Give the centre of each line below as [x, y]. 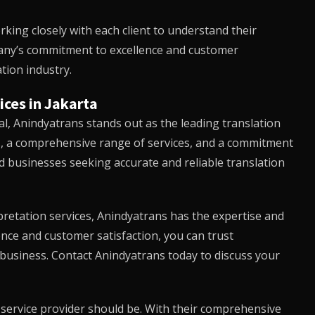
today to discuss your [222, 255]
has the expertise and [225, 216]
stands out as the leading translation [182, 123]
